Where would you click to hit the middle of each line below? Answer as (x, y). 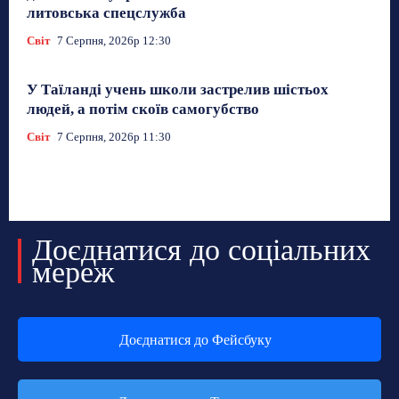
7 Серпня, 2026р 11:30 (114, 136)
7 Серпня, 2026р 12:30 (114, 40)
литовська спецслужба (106, 12)
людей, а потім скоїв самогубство (143, 109)
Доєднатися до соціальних (201, 249)
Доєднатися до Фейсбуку (195, 339)
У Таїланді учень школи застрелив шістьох (178, 89)
